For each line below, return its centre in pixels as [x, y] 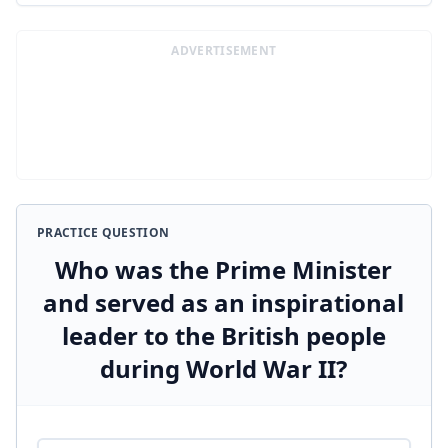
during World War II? [224, 368]
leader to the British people [223, 335]
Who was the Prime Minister [224, 269]
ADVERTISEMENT [224, 50]
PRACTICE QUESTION [103, 232]
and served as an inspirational [224, 302]
